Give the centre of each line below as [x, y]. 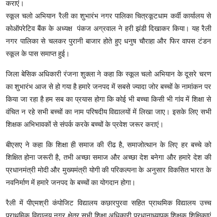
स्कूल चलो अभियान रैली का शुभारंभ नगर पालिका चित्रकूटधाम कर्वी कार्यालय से [108, 16]
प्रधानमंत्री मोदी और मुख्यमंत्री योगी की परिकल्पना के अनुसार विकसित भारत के [108, 170]
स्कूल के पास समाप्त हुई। [39, 54]
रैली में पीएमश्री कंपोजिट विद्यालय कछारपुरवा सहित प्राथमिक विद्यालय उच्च [108, 203]
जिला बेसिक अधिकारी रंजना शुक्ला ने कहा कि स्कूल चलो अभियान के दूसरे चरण [108, 74]
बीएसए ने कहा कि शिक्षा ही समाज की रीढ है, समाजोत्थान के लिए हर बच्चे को [108, 145]
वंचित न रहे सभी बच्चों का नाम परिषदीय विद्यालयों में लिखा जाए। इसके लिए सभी [108, 112]
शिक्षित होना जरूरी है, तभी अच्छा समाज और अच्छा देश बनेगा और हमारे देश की [108, 157]
